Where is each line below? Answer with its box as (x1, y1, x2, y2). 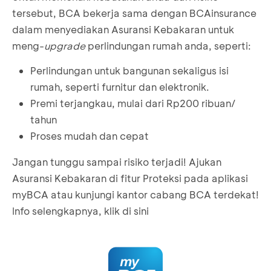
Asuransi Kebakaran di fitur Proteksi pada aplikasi (12, 171, 248, 184)
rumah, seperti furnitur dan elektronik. (30, 80, 209, 93)
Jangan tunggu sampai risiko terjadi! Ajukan (12, 155, 221, 168)
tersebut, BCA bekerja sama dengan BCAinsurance (12, 6, 256, 19)
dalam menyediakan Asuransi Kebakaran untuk (12, 22, 234, 36)
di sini (122, 204, 149, 217)
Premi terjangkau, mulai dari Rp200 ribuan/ (30, 96, 235, 109)
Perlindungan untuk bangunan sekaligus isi (30, 64, 229, 77)
